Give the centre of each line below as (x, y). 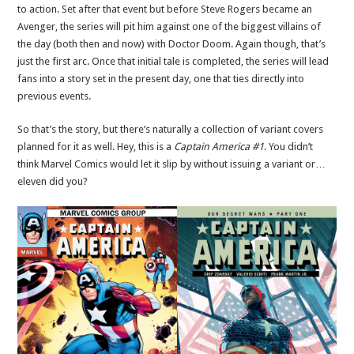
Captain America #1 (219, 146)
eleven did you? (53, 181)
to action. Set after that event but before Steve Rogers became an (165, 9)
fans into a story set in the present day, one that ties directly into (161, 78)
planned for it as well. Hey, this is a (96, 146)
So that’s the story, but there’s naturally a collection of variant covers (171, 129)
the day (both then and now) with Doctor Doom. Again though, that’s (172, 43)
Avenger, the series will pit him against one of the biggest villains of (169, 26)
